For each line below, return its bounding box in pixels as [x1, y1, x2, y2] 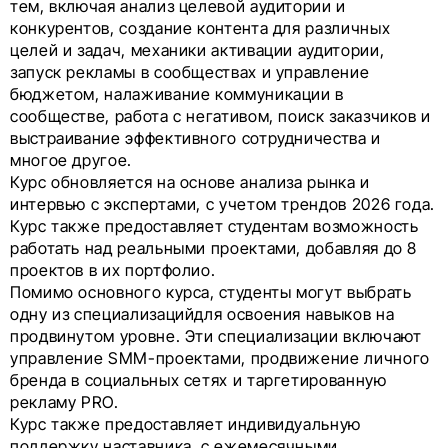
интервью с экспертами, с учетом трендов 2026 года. [10, 194, 436, 215]
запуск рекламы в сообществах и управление [10, 62, 370, 83]
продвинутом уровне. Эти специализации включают [10, 326, 422, 347]
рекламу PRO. [10, 392, 119, 413]
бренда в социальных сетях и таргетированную [10, 370, 387, 391]
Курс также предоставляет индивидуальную [10, 414, 361, 435]
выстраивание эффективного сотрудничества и [10, 128, 381, 149]
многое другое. [10, 150, 132, 171]
